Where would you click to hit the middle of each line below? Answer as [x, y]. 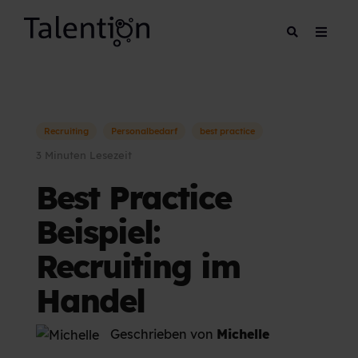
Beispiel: [98, 232]
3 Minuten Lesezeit [84, 155]
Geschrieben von [163, 334]
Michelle [243, 334]
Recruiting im [138, 267]
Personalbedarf [144, 131]
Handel [91, 301]
